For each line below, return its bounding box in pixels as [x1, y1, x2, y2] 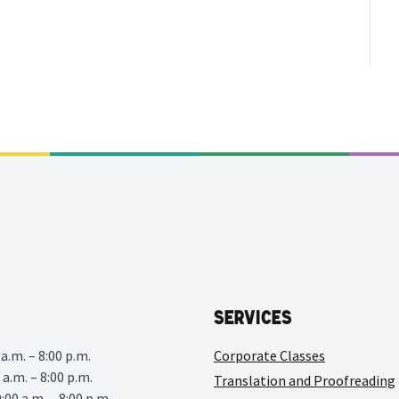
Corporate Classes [214, 346, 325, 364]
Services [214, 307, 292, 328]
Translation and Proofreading [214, 370, 395, 389]
